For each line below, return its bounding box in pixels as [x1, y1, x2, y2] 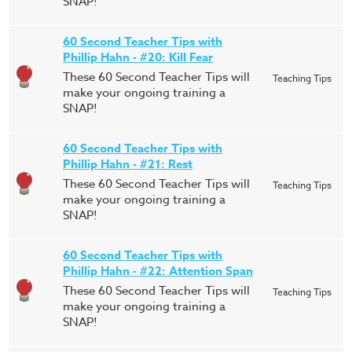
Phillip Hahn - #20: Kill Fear [63, 49, 213, 65]
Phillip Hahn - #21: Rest [63, 156, 192, 172]
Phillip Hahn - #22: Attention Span [63, 262, 253, 279]
